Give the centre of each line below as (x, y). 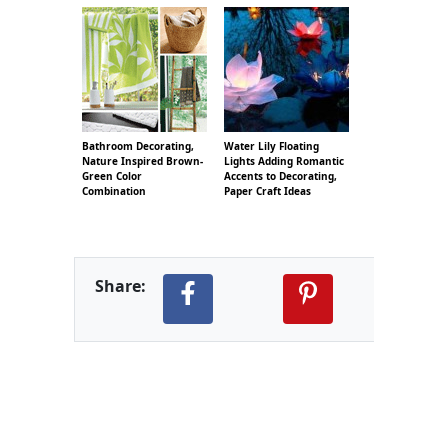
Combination (114, 190)
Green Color (112, 175)
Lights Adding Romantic (284, 160)
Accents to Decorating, (280, 175)
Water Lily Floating (271, 145)
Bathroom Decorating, (138, 145)
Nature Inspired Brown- (142, 160)
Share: (120, 285)
